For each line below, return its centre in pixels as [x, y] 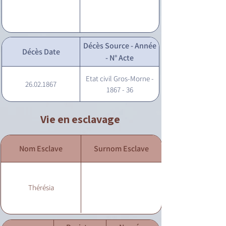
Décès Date [41, 51]
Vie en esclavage [80, 119]
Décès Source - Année [120, 45]
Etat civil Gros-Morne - [120, 78]
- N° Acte [120, 58]
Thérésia [41, 187]
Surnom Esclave [121, 148]
